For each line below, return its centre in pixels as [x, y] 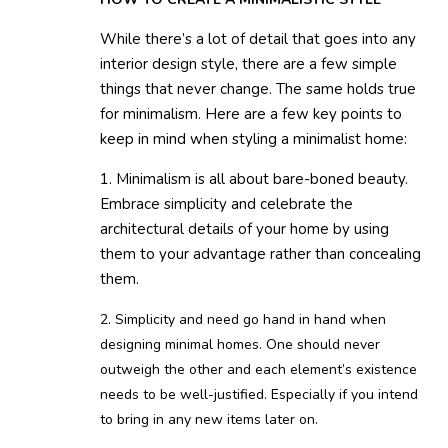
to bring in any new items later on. [209, 420]
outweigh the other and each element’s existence [258, 370]
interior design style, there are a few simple [248, 64]
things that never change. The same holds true [258, 89]
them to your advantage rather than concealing [260, 254]
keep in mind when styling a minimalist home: [253, 139]
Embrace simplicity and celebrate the [226, 204]
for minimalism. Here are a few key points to [251, 114]
